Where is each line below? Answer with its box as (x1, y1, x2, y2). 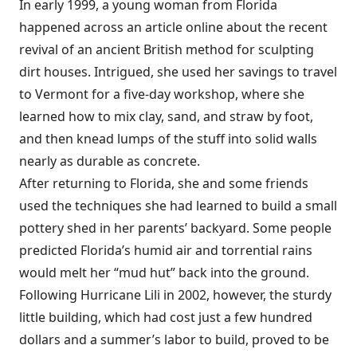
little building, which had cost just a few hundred (19, 308, 312, 326)
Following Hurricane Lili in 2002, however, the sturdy (19, 285, 331, 304)
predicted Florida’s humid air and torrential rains (19, 241, 312, 259)
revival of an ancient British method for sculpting (19, 40, 314, 58)
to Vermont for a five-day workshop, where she (19, 84, 304, 103)
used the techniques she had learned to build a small (19, 196, 337, 214)
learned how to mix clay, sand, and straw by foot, (19, 107, 313, 125)
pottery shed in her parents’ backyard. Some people (19, 218, 331, 237)
